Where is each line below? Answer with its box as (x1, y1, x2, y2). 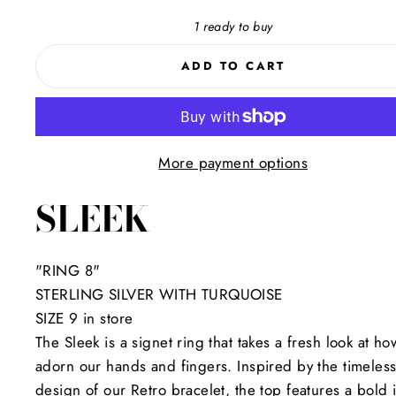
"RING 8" (35, 259, 101, 281)
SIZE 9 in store (35, 307, 133, 329)
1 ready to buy (193, 18, 273, 35)
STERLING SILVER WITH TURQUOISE (35, 283, 283, 305)
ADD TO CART (180, 57, 286, 74)
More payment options (158, 151, 308, 173)
